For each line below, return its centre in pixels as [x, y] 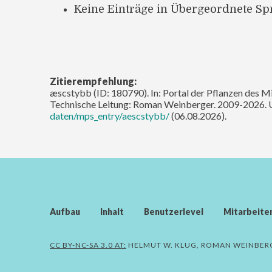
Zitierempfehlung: [93, 81]
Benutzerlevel [174, 211]
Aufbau [65, 211]
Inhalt [112, 211]
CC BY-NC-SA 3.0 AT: [88, 245]
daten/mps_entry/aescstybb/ [110, 115]
